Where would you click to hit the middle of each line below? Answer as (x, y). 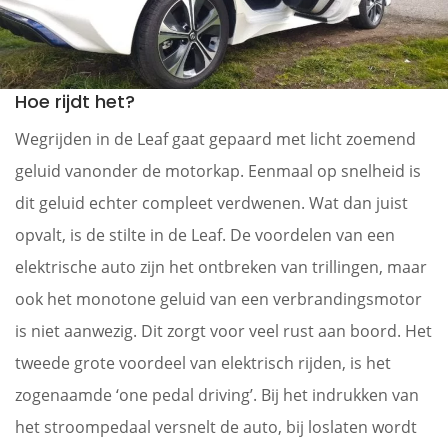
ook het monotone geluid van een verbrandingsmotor (218, 298)
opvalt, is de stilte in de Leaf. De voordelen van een (205, 234)
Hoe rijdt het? (75, 101)
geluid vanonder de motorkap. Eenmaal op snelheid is (218, 170)
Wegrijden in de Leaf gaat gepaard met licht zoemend (215, 138)
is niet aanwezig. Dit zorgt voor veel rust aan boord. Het (223, 330)
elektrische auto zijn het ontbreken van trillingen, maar (221, 266)
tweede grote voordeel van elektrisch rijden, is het (203, 362)
